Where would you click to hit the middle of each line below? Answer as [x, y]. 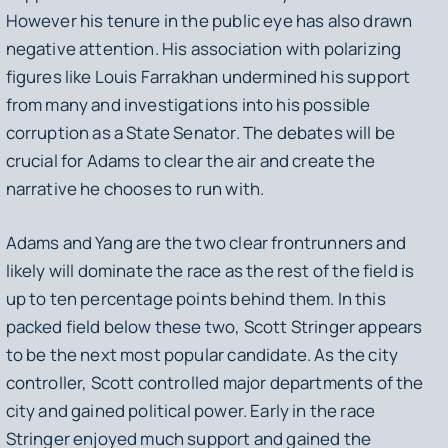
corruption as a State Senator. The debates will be [200, 133]
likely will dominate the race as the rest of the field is [210, 270]
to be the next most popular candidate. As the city [202, 354]
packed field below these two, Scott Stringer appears [214, 326]
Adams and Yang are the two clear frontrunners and [205, 242]
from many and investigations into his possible [188, 105]
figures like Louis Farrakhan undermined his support [208, 77]
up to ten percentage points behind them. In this [195, 298]
